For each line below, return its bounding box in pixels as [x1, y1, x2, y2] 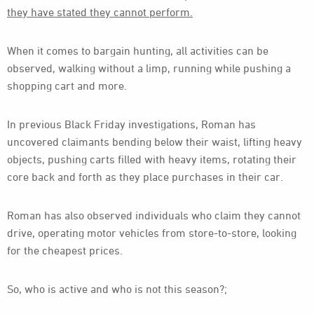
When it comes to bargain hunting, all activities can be [7, 44, 268, 57]
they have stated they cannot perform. [7, 6, 193, 18]
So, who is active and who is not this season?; [7, 282, 227, 295]
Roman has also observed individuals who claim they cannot [7, 209, 301, 221]
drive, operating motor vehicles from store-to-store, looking [7, 226, 296, 239]
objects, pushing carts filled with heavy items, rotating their [7, 153, 296, 165]
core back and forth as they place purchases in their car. [7, 170, 283, 183]
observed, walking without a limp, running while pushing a [7, 62, 291, 74]
